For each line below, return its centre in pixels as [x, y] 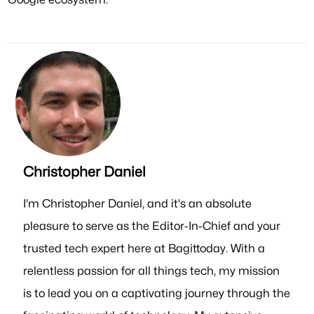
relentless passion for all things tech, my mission [152, 270]
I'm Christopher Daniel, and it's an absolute [138, 203]
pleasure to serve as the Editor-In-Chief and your [152, 225]
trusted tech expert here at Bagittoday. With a [144, 248]
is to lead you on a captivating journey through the [157, 293]
